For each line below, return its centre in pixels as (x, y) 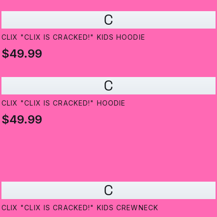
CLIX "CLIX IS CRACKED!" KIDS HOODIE (73, 37)
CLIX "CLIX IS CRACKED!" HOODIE (63, 103)
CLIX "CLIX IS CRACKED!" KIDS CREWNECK (80, 208)
